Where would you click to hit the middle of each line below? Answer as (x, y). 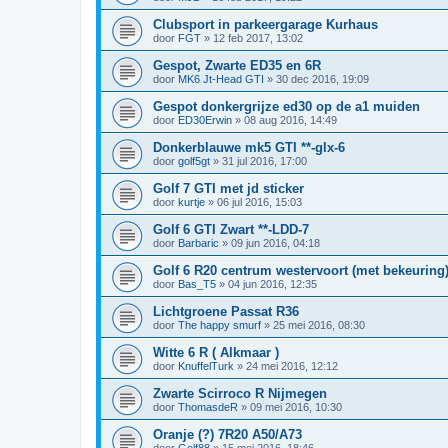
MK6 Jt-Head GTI (221, 78)
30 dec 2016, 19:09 (322, 78)
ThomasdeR (208, 406)
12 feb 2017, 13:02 (258, 37)
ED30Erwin (205, 119)
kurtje (191, 201)
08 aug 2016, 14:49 (290, 119)
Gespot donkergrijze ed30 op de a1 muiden (286, 106)
